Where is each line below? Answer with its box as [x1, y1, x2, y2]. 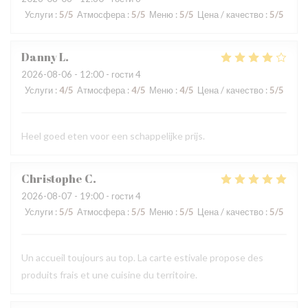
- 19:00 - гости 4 [72, 190, 141, 201]
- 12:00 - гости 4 [72, 69, 141, 80]
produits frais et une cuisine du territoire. [21, 269, 197, 280]
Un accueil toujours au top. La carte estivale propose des [21, 252, 263, 263]
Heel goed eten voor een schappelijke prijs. [21, 130, 205, 142]
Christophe [21, 171, 82, 186]
